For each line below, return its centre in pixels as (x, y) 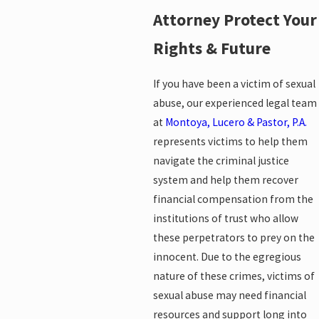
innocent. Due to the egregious (227, 257)
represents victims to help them (230, 142)
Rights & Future (211, 48)
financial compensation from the (233, 199)
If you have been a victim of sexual (234, 84)
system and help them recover (225, 180)
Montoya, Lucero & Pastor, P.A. (236, 122)
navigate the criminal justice (221, 161)
